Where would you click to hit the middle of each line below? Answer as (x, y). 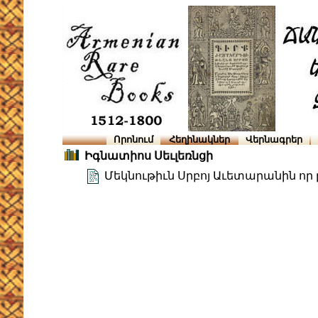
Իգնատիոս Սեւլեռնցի (149, 156)
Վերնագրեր (274, 139)
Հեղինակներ (199, 139)
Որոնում (133, 139)
